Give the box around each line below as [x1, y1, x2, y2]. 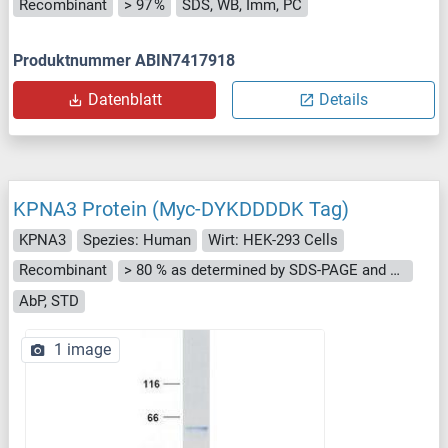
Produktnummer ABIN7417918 [13, 51, 235, 71]
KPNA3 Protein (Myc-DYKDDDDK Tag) [13, 197, 349, 222]
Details [319, 90, 368, 110]
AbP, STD [19, 291, 79, 310]
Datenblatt [87, 90, 162, 110]
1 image [54, 339, 111, 359]
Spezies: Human [83, 230, 191, 249]
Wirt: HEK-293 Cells [208, 230, 338, 249]
